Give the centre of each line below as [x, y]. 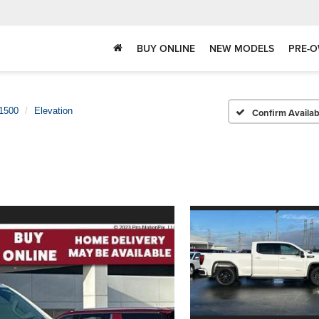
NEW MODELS [242, 49]
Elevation [53, 111]
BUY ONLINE [166, 49]
